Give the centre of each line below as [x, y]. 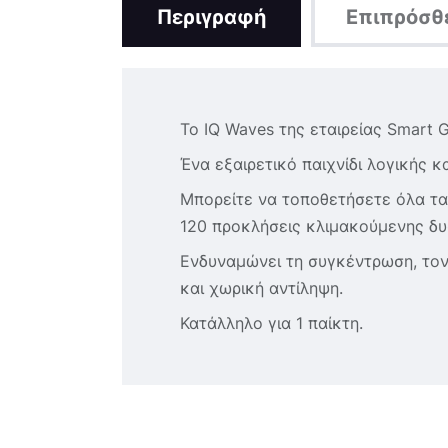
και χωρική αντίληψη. [261, 287]
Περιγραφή [211, 17]
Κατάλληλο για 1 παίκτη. [271, 322]
